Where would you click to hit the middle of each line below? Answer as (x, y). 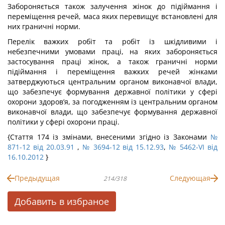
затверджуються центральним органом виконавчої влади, (113, 82)
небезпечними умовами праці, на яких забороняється (113, 51)
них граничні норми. (44, 26)
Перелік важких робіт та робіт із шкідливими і (113, 41)
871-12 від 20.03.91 (41, 147)
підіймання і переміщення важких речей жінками (113, 72)
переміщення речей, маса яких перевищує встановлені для (113, 16)
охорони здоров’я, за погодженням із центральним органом (113, 102)
